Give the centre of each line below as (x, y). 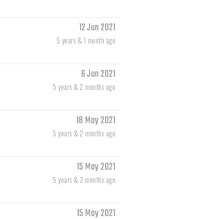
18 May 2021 (96, 121)
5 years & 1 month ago (86, 41)
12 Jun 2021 (97, 28)
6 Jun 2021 (98, 74)
